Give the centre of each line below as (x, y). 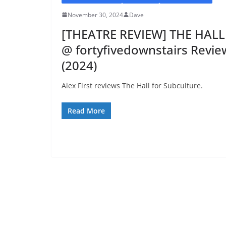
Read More (86, 110)
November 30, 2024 (95, 15)
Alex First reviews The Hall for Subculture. (132, 85)
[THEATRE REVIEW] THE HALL (143, 34)
